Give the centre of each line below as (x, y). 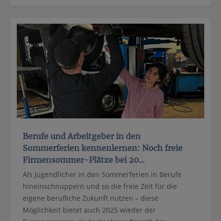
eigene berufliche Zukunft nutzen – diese (91, 198)
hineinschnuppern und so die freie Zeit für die (100, 186)
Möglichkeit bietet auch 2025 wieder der (90, 210)
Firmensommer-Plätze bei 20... (84, 160)
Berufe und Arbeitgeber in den (82, 136)
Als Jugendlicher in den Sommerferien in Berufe (102, 174)
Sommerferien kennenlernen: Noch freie (103, 148)
